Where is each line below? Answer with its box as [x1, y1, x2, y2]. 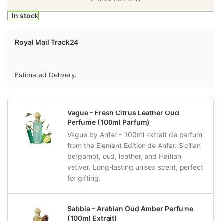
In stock [11, 11, 38, 20]
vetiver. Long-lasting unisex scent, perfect [67, 163, 203, 172]
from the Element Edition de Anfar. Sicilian [67, 141, 201, 150]
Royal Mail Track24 [15, 38, 78, 47]
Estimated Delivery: [15, 71, 77, 79]
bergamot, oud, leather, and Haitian [67, 152, 181, 161]
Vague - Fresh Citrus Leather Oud [67, 109, 179, 117]
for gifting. [67, 174, 101, 183]
